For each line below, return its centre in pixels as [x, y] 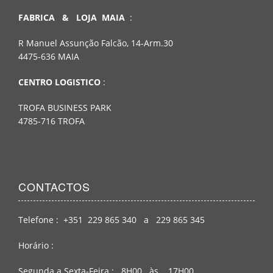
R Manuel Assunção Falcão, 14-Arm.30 [97, 43]
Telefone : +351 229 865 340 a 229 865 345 [113, 220]
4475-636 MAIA [49, 57]
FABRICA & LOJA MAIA [74, 18]
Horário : [40, 246]
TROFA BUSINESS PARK [67, 108]
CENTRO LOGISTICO [59, 82]
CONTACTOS [54, 187]
